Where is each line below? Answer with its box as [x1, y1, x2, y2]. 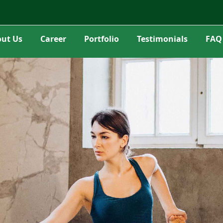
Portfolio [84, 33, 119, 44]
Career [40, 33, 66, 44]
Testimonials [137, 33, 188, 44]
